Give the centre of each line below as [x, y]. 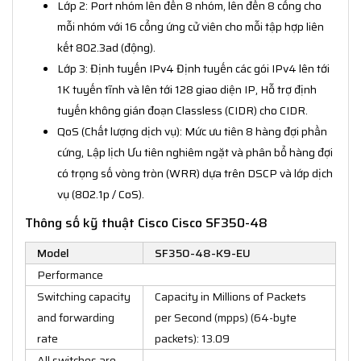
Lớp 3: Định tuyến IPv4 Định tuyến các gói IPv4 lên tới [193, 68]
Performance [70, 274]
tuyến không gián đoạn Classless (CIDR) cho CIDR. [183, 110]
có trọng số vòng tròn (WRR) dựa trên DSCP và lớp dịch [195, 173]
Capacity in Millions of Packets [230, 296]
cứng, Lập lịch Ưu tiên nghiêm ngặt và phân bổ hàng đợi [195, 152]
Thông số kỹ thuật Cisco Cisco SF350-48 [146, 222]
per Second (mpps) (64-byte [226, 317]
